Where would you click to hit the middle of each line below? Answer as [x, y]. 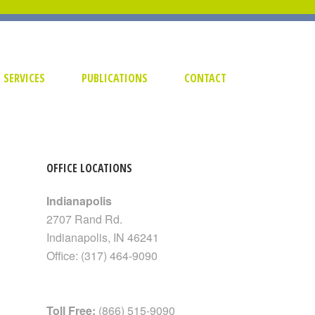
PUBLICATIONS [115, 78]
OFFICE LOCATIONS [89, 168]
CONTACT [205, 78]
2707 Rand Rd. [84, 219]
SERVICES [24, 78]
